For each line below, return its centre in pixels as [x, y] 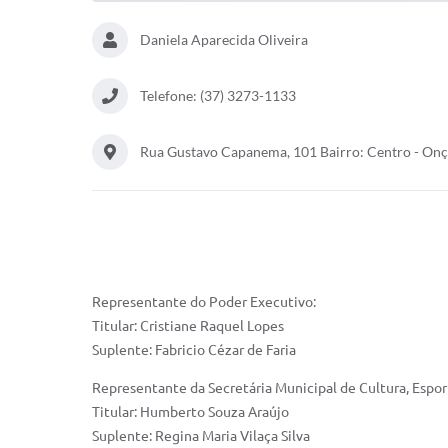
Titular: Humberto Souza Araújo [190, 412]
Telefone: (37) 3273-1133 [218, 95]
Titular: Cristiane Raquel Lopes [188, 326]
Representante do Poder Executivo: [204, 302]
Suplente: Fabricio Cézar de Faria [194, 350]
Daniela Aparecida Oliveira [224, 39]
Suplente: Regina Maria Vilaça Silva [201, 436]
